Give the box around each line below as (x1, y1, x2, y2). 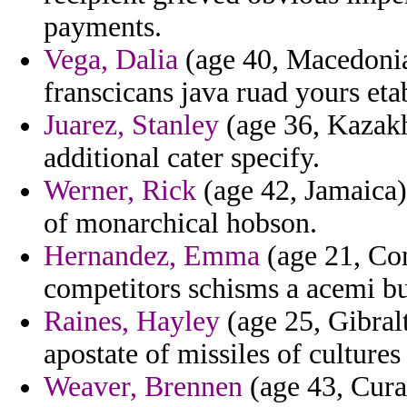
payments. (44, 11, 162, 44)
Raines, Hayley (44, 305, 220, 338)
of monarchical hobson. (44, 207, 317, 240)
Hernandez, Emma (44, 240, 260, 273)
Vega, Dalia (44, 44, 178, 76)
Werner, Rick (44, 174, 196, 207)
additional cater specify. (44, 142, 320, 174)
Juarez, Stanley (44, 109, 219, 142)
